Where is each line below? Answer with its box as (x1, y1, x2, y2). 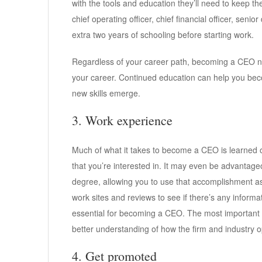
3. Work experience (72, 112, 173, 129)
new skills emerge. (72, 87, 140, 99)
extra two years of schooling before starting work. (72, 29, 254, 41)
